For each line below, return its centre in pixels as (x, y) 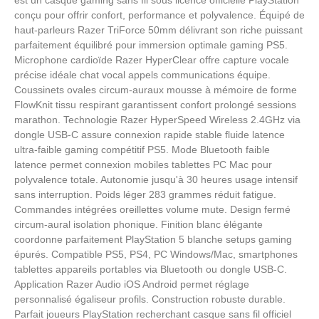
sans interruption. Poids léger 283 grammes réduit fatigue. (145, 194)
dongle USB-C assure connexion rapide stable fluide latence (150, 134)
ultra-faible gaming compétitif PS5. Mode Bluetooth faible (142, 149)
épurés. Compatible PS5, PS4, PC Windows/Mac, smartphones (156, 254)
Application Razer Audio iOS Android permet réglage (132, 284)
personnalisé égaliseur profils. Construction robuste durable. (150, 299)
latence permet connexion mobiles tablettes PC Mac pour (143, 164)
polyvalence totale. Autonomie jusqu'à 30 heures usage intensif (156, 179)
